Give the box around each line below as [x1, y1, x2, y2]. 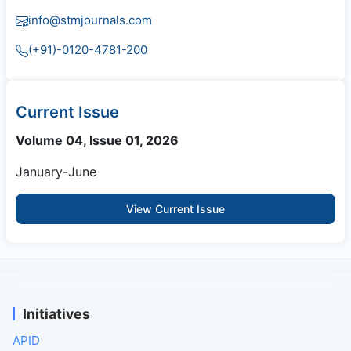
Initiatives [23, 306, 90, 323]
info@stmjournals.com [28, 13, 152, 28]
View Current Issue [126, 202, 225, 216]
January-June [16, 164, 96, 180]
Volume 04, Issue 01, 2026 [16, 132, 179, 149]
